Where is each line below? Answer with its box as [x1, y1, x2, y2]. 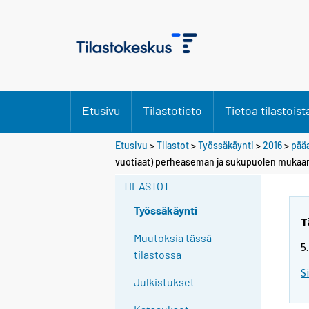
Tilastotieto [143, 103, 202, 118]
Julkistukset [134, 275, 195, 289]
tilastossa [134, 248, 182, 261]
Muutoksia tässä [134, 231, 212, 245]
